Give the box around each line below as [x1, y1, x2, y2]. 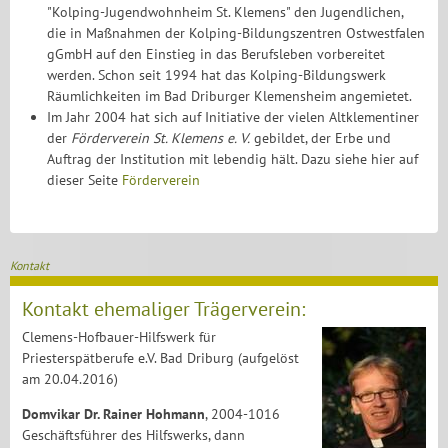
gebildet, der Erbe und [250, 129, 392, 147]
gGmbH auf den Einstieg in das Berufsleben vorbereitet [47, 45, 386, 63]
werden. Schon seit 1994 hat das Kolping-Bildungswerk [47, 66, 387, 84]
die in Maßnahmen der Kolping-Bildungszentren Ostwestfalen [47, 24, 426, 42]
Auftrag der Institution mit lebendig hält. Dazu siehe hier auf [47, 150, 419, 168]
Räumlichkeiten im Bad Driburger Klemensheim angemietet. [47, 87, 413, 105]
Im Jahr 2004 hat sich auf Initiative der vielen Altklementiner [47, 108, 420, 126]
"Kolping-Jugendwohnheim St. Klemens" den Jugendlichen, [47, 3, 404, 21]
